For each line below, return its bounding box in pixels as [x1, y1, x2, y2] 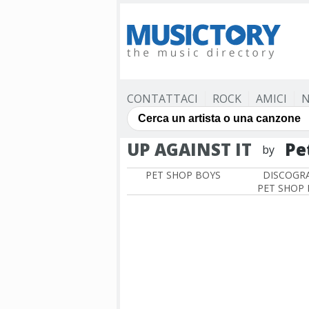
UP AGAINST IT [127, 138, 252, 161]
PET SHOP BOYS [145, 168, 221, 181]
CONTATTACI [127, 91, 198, 106]
